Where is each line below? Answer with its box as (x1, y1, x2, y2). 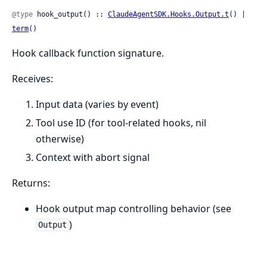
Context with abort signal (36, 150, 150, 164)
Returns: (12, 176, 50, 190)
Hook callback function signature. (12, 46, 164, 60)
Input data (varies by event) (36, 97, 159, 111)
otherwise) (36, 132, 84, 145)
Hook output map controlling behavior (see (36, 201, 231, 215)
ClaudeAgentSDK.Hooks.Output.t (108, 10, 229, 18)
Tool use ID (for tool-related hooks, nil (36, 116, 206, 129)
